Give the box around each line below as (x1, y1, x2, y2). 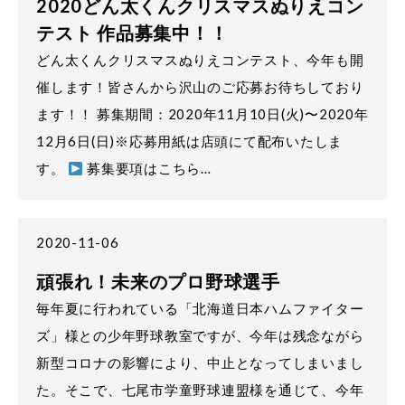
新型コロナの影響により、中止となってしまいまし (36, 354, 364, 371)
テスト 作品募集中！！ (36, 22, 229, 43)
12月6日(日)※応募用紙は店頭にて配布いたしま (36, 133, 343, 149)
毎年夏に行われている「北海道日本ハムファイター (36, 300, 364, 316)
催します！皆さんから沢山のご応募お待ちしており (36, 79, 364, 95)
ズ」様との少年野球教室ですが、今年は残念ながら (36, 327, 364, 344)
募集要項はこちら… (83, 160, 212, 176)
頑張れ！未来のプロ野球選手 (36, 270, 280, 292)
